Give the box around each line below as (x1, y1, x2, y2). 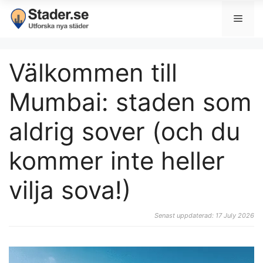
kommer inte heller (9, 146, 225, 176)
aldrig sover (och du (9, 116, 240, 146)
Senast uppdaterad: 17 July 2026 (154, 211, 254, 220)
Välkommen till (9, 58, 177, 87)
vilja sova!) (9, 175, 131, 205)
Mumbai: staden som (9, 87, 252, 117)
